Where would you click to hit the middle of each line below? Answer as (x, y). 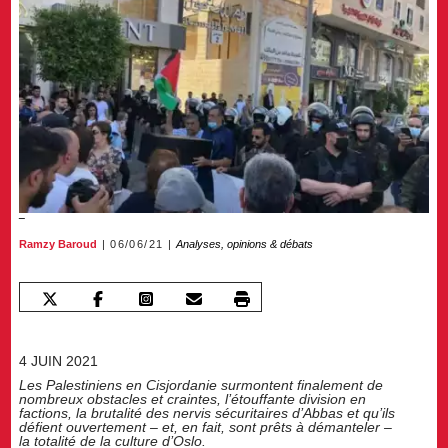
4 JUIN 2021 (59, 360)
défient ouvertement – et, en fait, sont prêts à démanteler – (206, 426)
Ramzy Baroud (58, 244)
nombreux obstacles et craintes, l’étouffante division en (193, 398)
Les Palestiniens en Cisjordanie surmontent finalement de (201, 384)
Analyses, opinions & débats (245, 244)
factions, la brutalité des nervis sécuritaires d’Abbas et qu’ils (207, 412)
